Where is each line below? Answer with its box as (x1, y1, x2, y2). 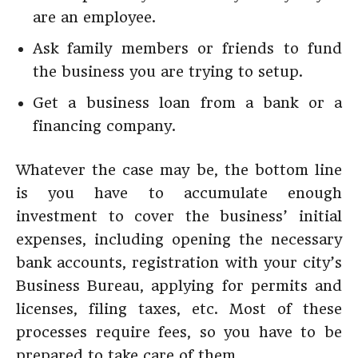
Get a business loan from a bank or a (33, 94, 342, 111)
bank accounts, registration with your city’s (16, 254, 342, 271)
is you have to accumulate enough (16, 185, 342, 201)
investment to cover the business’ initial (16, 208, 342, 225)
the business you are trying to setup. (33, 63, 303, 80)
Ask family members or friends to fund (33, 40, 342, 57)
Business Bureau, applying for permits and (16, 277, 342, 294)
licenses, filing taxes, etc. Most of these (16, 300, 342, 317)
